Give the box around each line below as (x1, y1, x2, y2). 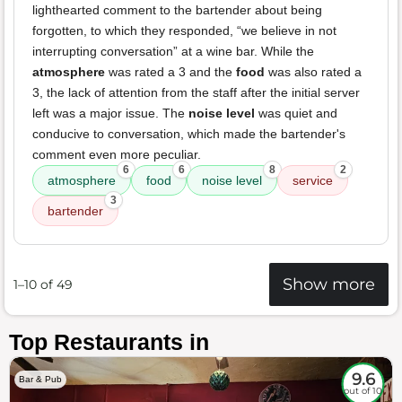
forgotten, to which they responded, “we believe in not (32, 23, 336, 39)
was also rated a (265, 65, 362, 80)
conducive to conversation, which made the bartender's (32, 127, 345, 142)
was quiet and (255, 106, 337, 121)
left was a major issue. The (32, 106, 188, 121)
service (293, 173, 333, 188)
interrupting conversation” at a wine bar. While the (32, 44, 314, 59)
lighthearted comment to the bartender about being (32, 3, 322, 18)
